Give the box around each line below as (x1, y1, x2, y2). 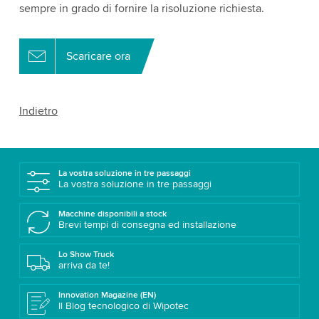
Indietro (19, 103, 58, 118)
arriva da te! (58, 258, 110, 271)
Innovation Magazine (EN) (58, 289, 156, 300)
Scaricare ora (66, 48, 130, 63)
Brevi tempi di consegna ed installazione (58, 218, 236, 231)
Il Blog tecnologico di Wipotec (58, 299, 189, 312)
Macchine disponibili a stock (58, 208, 167, 219)
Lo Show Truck (58, 249, 114, 260)
